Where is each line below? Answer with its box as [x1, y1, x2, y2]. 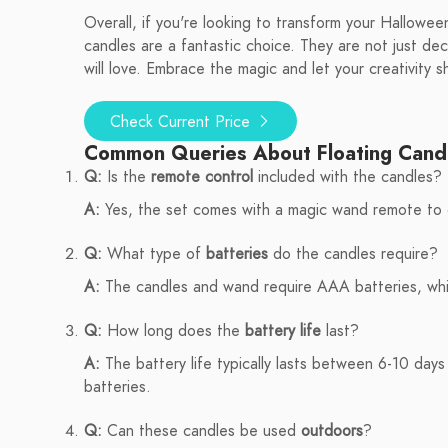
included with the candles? [253, 166, 442, 188]
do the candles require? [268, 243, 438, 265]
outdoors [301, 420, 363, 442]
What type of [102, 243, 206, 265]
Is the [102, 166, 151, 188]
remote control [151, 166, 253, 188]
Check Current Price [110, 111, 255, 133]
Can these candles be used [102, 420, 301, 442]
